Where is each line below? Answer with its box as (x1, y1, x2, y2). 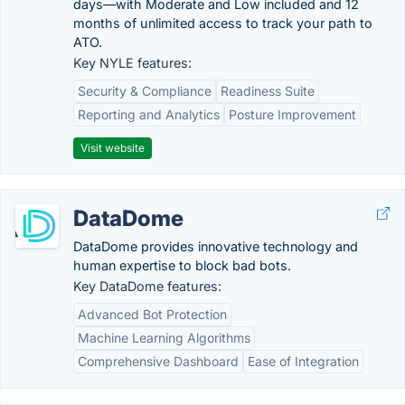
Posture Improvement (229, 107, 356, 122)
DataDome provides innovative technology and (73, 239, 358, 254)
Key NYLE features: (73, 55, 192, 71)
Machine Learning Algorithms (78, 330, 250, 345)
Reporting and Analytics (78, 107, 220, 122)
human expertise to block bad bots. (73, 258, 291, 273)
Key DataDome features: (73, 278, 221, 294)
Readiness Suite (221, 83, 315, 99)
